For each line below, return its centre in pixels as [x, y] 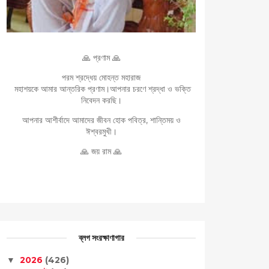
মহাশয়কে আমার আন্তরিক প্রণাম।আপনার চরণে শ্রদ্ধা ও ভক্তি [101, 89]
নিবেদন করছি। [101, 100]
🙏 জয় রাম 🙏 [101, 151]
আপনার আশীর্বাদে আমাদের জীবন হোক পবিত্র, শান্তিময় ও [101, 120]
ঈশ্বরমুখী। [101, 131]
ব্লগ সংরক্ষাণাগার [101, 238]
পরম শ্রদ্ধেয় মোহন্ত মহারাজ [101, 77]
